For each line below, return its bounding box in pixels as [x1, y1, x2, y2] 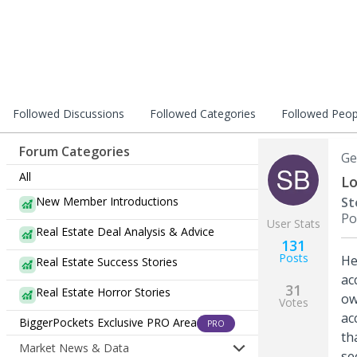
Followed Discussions [13, 106, 124, 121]
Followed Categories [150, 106, 256, 121]
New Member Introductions [36, 194, 178, 209]
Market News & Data [19, 340, 129, 355]
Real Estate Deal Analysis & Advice [36, 224, 214, 239]
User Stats [266, 216, 320, 231]
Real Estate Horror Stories [36, 284, 171, 300]
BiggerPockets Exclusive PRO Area [19, 315, 197, 330]
